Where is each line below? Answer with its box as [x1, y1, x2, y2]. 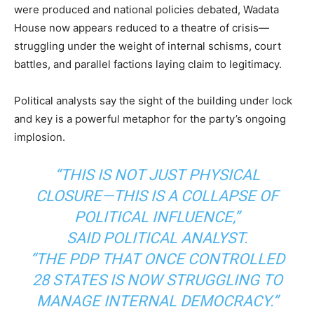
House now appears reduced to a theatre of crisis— [14, 21, 269, 35]
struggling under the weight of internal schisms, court [14, 39, 281, 53]
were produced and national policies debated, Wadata [14, 3, 279, 17]
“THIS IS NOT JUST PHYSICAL [54, 166, 260, 184]
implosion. [14, 130, 65, 144]
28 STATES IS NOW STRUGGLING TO [32, 271, 282, 289]
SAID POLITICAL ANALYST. [66, 229, 248, 247]
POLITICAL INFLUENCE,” [74, 208, 240, 226]
